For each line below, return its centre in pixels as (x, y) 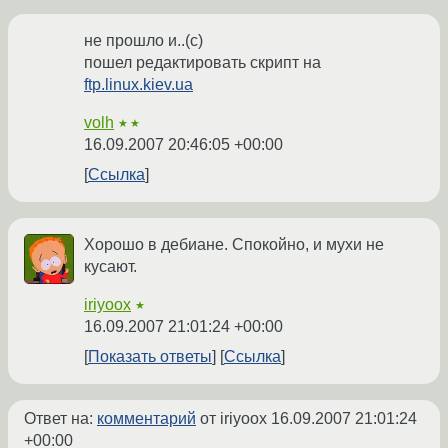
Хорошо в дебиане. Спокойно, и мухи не (234, 245)
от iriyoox (233, 419)
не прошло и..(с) (143, 41)
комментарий (146, 419)
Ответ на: (60, 419)
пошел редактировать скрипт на (202, 63)
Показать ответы (150, 357)
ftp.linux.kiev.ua (138, 85)
